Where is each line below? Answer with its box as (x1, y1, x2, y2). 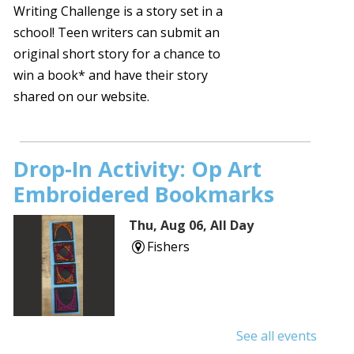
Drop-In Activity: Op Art (13, 153, 262, 183)
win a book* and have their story (13, 66, 209, 84)
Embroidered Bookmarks (13, 179, 275, 209)
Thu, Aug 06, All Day (129, 216, 254, 234)
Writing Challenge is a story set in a (13, 2, 224, 20)
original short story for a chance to (13, 44, 221, 62)
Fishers (146, 237, 190, 255)
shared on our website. (13, 87, 150, 105)
